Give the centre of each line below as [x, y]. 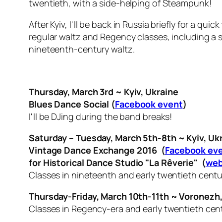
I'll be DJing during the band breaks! [101, 117]
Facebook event [149, 104]
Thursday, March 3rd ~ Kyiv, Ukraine [104, 92]
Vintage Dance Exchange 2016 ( [97, 150]
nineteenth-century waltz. [82, 49]
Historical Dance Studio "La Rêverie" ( [124, 163]
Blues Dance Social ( [72, 104]
